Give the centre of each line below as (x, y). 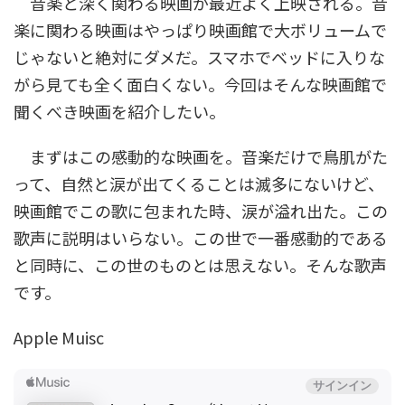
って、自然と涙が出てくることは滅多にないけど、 (199, 184)
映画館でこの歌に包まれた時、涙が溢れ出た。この (201, 211)
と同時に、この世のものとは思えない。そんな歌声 (200, 265)
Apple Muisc (59, 337)
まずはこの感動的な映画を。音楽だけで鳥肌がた (201, 156)
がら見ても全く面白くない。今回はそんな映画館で (200, 84)
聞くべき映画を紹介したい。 (119, 111)
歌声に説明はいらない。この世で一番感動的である (201, 238)
